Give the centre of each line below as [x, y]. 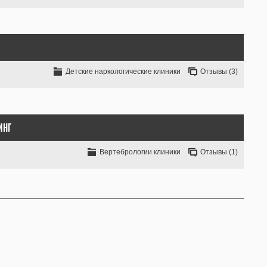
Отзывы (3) [219, 72]
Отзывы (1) [219, 152]
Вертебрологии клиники [140, 152]
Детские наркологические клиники [123, 72]
